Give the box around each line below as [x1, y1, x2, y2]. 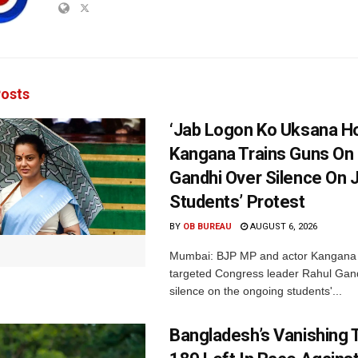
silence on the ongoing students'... [169, 284, 342, 297]
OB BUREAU [183, 221, 232, 232]
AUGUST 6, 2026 [248, 221, 317, 232]
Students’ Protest [169, 192, 305, 212]
